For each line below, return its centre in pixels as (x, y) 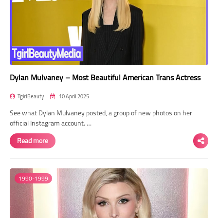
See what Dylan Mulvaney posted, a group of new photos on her (101, 113)
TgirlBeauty (31, 96)
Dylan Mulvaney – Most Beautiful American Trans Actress (105, 77)
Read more (33, 140)
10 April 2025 (73, 96)
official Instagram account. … (51, 123)
